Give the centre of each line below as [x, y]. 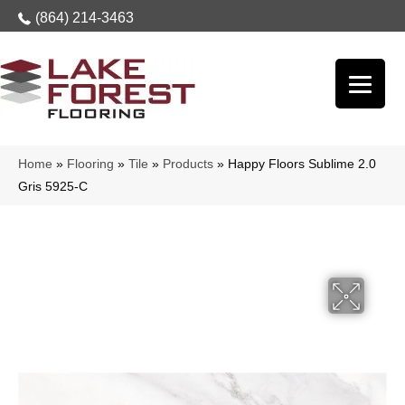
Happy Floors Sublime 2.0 [302, 164]
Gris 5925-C [53, 187]
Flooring [90, 164]
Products [188, 164]
